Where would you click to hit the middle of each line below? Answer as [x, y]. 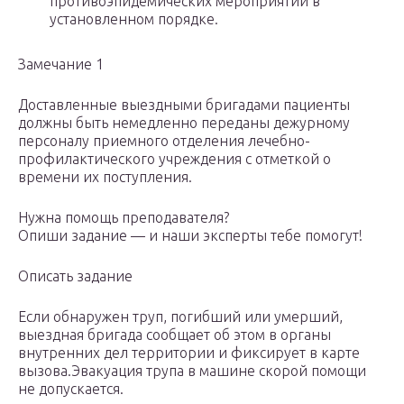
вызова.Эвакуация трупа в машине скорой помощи [192, 371]
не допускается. [71, 389]
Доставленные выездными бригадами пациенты [184, 105]
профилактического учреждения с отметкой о [174, 159]
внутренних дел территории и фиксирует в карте [189, 353]
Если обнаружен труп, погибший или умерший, [180, 317]
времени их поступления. [105, 177]
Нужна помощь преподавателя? [124, 218]
